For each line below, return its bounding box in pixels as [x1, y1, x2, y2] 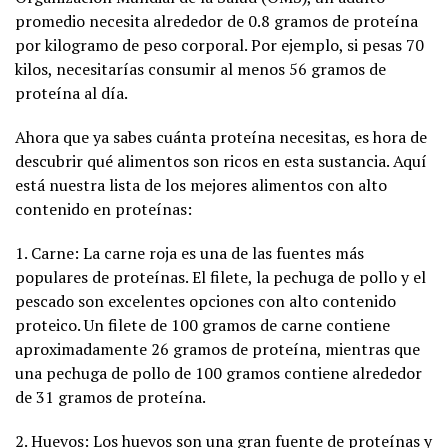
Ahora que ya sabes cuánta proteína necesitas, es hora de [15, 125, 427, 148]
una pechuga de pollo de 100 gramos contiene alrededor [15, 361, 422, 384]
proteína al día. [15, 81, 128, 104]
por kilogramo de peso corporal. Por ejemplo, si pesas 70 [15, 33, 424, 56]
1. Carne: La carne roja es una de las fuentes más [15, 241, 364, 264]
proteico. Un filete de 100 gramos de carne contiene [15, 313, 390, 336]
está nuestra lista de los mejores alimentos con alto [15, 173, 387, 196]
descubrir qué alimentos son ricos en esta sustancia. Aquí [15, 149, 427, 172]
